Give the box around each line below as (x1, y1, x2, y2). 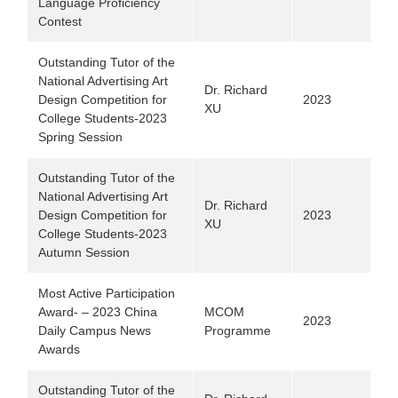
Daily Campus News (38, 323, 151, 338)
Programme (204, 323, 271, 338)
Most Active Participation (38, 286, 175, 300)
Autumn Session (38, 245, 130, 259)
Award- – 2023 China (38, 305, 157, 319)
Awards (38, 342, 80, 356)
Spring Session (38, 130, 123, 144)
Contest (38, 14, 82, 28)
